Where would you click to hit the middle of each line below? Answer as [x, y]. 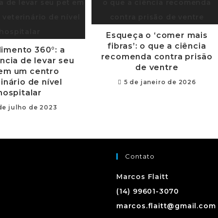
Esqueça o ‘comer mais [157, 35]
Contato [140, 156]
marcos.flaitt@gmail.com [166, 206]
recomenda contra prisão [157, 57]
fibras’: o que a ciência [157, 46]
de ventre [157, 67]
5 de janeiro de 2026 [160, 82]
